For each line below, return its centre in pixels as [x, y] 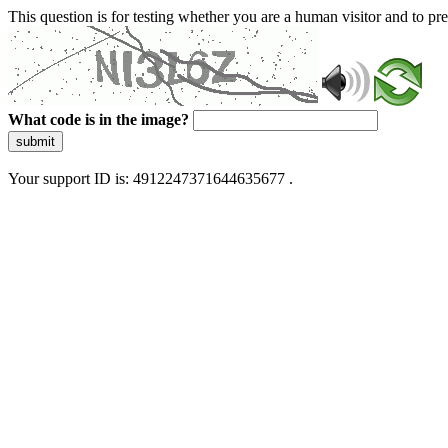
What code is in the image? [98, 119]
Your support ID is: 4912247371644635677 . [150, 178]
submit [35, 141]
